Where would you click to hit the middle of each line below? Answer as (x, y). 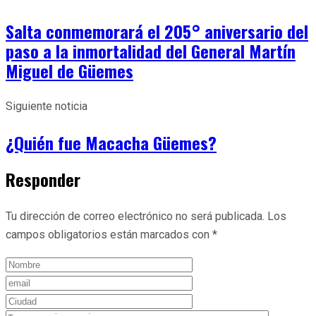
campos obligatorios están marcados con (109, 234)
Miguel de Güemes (69, 70)
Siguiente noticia (47, 106)
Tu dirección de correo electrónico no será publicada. (135, 216)
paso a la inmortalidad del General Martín (151, 50)
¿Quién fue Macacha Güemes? (111, 142)
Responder (43, 179)
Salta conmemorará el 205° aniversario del (157, 31)
